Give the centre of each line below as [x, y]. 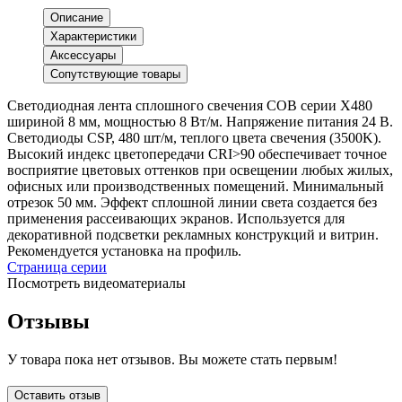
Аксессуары [83, 56]
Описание [77, 18]
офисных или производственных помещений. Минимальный [196, 187]
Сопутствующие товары [115, 74]
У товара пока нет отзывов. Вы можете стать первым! [172, 360]
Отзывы [48, 322]
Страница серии [57, 267]
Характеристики [93, 37]
